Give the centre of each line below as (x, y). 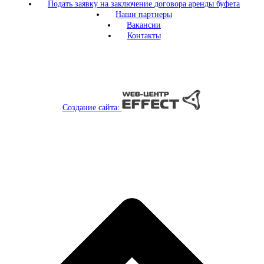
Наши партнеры (144, 15)
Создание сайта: (91, 108)
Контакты (144, 36)
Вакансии (144, 25)
